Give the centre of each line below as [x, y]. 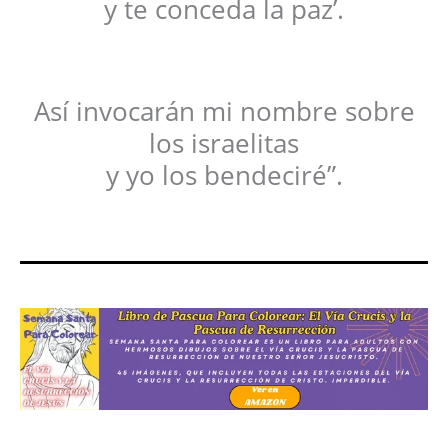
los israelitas [224, 142]
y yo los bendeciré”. [224, 174]
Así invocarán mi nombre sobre [224, 110]
